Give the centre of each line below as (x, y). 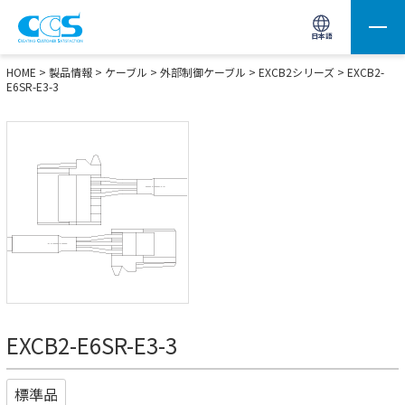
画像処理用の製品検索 (72, 24)
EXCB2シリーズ (297, 71)
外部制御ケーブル (203, 71)
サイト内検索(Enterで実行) (335, 26)
